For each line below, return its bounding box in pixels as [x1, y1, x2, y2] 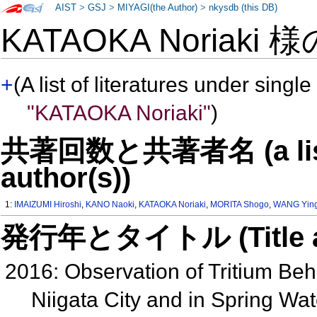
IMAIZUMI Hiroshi [14, 200, 82, 210]
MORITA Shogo [210, 200, 270, 210]
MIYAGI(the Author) [117, 3, 198, 13]
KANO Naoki [86, 200, 135, 210]
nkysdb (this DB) [209, 3, 278, 13]
